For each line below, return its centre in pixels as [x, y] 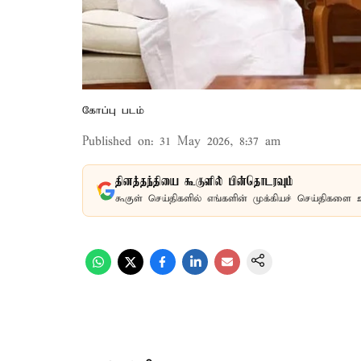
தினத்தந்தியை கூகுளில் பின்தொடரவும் [204, 182]
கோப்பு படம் [113, 111]
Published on [116, 142]
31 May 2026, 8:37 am [220, 142]
